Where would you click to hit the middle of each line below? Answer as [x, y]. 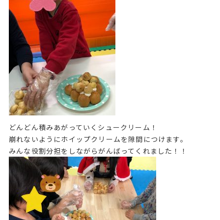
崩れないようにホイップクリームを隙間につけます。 [98, 139]
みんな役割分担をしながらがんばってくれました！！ [98, 151]
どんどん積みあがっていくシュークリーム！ [83, 127]
